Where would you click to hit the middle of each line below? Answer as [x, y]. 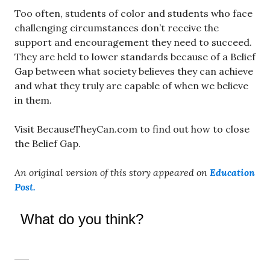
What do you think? [82, 219]
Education [232, 172]
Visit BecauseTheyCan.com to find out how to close [132, 129]
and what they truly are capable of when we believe [131, 85]
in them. [33, 100]
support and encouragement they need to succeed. [133, 42]
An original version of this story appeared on [112, 172]
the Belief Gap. [48, 143]
